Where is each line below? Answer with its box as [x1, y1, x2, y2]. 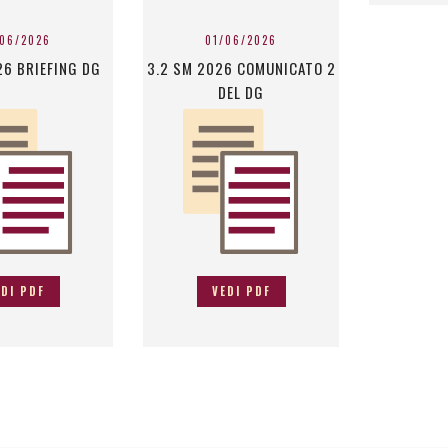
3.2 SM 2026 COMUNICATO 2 [146, 57, 336, 79]
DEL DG [218, 81, 264, 103]
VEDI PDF [211, 283, 271, 299]
